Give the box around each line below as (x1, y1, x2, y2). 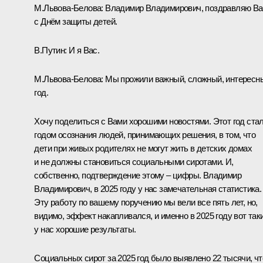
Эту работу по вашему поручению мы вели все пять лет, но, (34, 197, 258, 207)
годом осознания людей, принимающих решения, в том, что (34, 129, 255, 140)
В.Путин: (34, 45, 67, 55)
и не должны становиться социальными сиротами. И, (34, 156, 234, 167)
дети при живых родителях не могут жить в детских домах (34, 143, 252, 153)
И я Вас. (66, 45, 100, 55)
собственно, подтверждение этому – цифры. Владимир (34, 170, 241, 180)
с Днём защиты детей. (34, 16, 117, 26)
